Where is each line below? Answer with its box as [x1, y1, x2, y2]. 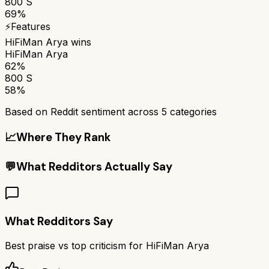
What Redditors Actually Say [16, 159, 172, 175]
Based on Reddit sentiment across [5, 105, 162, 118]
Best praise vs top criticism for [5, 240, 146, 252]
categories [167, 105, 217, 118]
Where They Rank [16, 129, 110, 145]
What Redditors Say [5, 213, 113, 229]
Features [11, 20, 50, 32]
